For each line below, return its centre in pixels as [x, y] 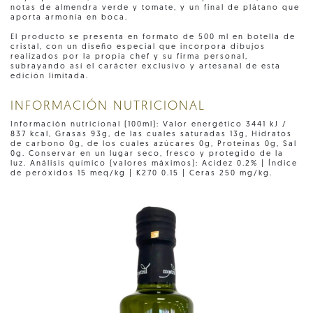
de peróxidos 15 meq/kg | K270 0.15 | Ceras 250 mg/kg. [141, 173]
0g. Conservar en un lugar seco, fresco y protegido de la [147, 154]
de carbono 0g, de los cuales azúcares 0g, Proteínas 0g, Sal [154, 144]
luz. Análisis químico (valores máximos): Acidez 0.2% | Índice [154, 163]
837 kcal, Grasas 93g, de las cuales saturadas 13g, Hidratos [151, 134]
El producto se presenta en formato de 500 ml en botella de [153, 37]
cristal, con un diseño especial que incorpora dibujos [138, 47]
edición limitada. [50, 76]
